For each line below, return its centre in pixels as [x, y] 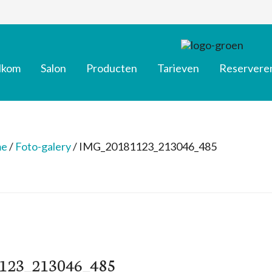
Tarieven [178, 68]
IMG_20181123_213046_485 [147, 146]
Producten [112, 68]
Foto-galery [43, 146]
